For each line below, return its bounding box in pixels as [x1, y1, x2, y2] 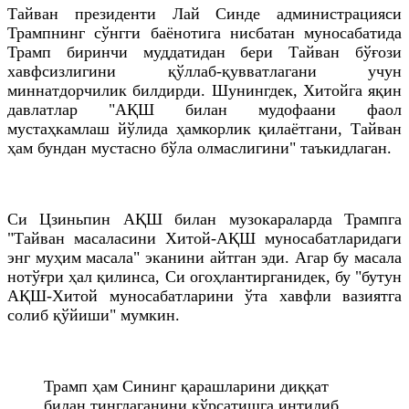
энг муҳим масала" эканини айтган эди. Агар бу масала [7, 247, 402, 267]
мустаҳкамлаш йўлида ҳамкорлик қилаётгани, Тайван [7, 119, 402, 138]
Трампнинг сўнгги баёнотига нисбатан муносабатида [7, 23, 402, 42]
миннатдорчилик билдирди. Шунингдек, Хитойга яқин [7, 80, 402, 100]
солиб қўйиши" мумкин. [7, 305, 180, 324]
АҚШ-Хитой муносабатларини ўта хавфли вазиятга [7, 286, 402, 305]
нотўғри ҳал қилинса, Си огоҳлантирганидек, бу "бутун [7, 267, 402, 286]
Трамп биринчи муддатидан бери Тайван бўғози [7, 42, 402, 61]
